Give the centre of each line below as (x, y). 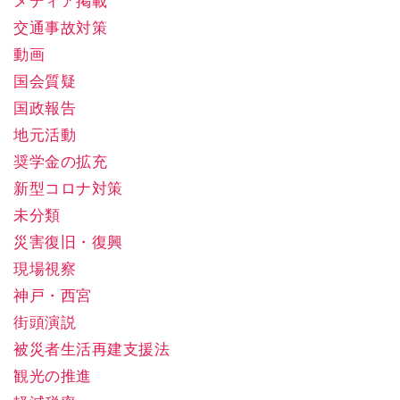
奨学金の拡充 (61, 162)
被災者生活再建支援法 (92, 350)
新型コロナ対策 (68, 189)
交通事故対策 (61, 28)
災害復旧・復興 (68, 242)
